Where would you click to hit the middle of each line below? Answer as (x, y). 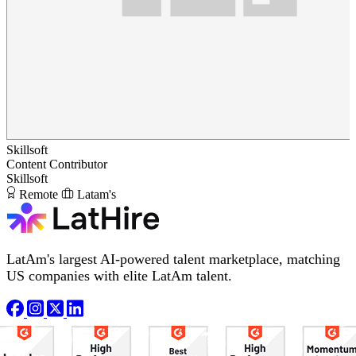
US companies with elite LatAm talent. (119, 276)
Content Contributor (57, 164)
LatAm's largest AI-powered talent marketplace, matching (173, 259)
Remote (39, 195)
